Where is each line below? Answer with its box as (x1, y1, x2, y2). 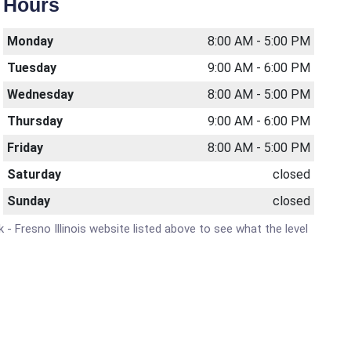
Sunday (7, 194, 51, 208)
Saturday (7, 167, 62, 182)
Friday (7, 140, 44, 155)
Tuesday (7, 60, 57, 75)
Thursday (7, 114, 63, 128)
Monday (7, 34, 54, 49)
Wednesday (7, 87, 74, 102)
